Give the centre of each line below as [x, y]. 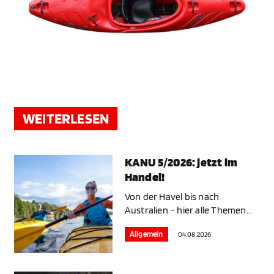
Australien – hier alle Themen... [188, 210]
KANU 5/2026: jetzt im [181, 162]
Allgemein [146, 234]
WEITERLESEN [66, 119]
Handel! [145, 177]
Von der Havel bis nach [172, 197]
